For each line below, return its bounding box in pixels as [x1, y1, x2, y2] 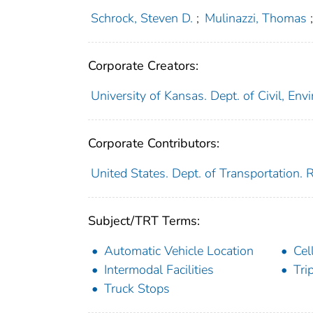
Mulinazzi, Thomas [205, 9, 307, 27]
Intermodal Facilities [104, 261, 214, 278]
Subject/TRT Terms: [88, 212, 200, 229]
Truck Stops [104, 279, 170, 297]
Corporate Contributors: [88, 134, 219, 152]
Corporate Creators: [88, 57, 198, 74]
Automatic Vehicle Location [104, 242, 254, 259]
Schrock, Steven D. [90, 9, 193, 27]
